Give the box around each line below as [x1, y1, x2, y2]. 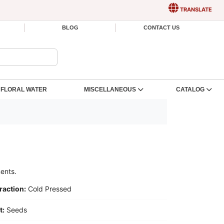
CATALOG [176, 86, 204, 93]
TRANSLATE [178, 5, 212, 13]
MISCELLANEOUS [84, 86, 136, 93]
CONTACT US [143, 24, 179, 30]
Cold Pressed [28, 184, 71, 193]
